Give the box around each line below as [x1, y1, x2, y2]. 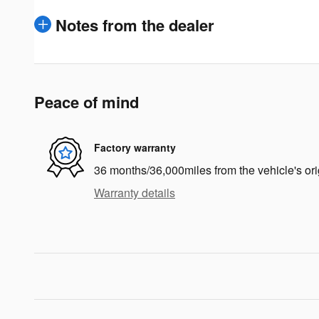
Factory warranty [94, 140, 176, 155]
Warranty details [94, 184, 175, 201]
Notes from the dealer [56, 13, 214, 36]
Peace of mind [34, 90, 139, 113]
